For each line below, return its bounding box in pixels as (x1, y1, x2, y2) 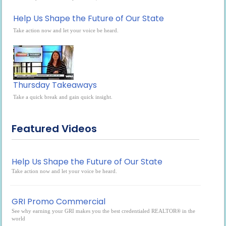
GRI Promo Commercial (12, 196, 106, 207)
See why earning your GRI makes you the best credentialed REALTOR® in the (12, 208, 196, 214)
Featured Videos (12, 122, 97, 136)
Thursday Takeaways (13, 79, 97, 91)
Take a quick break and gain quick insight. (13, 94, 113, 100)
